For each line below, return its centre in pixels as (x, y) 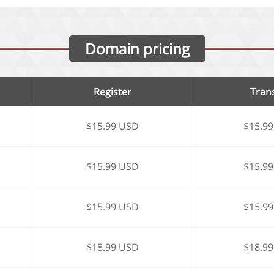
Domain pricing (137, 49)
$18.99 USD (113, 247)
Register (113, 92)
